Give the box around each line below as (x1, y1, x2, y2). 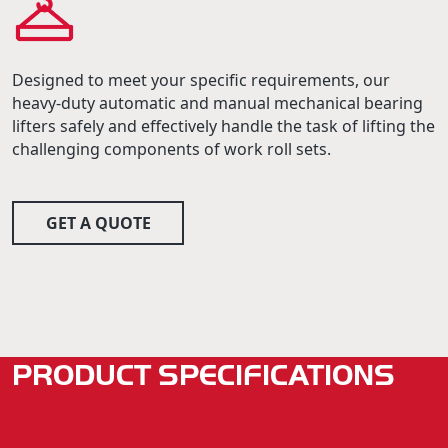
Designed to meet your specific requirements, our (12, 69, 390, 91)
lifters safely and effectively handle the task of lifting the (12, 115, 435, 137)
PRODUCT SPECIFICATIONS (12, 358, 395, 392)
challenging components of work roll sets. (12, 138, 331, 160)
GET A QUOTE (45, 212, 151, 235)
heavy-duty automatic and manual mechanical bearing (12, 92, 423, 114)
